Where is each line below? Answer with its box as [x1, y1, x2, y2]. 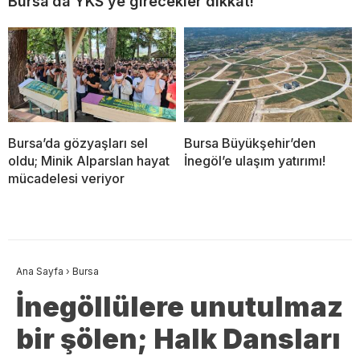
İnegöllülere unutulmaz [16, 289, 343, 323]
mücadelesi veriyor [8, 170, 125, 186]
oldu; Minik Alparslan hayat [8, 152, 170, 169]
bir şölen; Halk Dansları [16, 321, 341, 355]
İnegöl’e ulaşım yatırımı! [184, 152, 325, 169]
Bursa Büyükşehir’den [184, 134, 316, 151]
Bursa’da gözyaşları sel [8, 134, 148, 151]
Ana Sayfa [16, 264, 63, 277]
